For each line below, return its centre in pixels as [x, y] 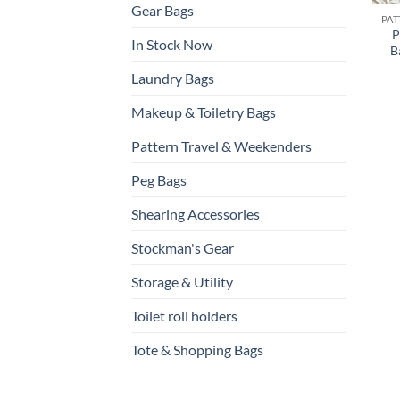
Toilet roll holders [184, 315]
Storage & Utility [182, 281]
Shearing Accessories [196, 213]
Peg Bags [159, 179]
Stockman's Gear [183, 247]
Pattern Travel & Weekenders [221, 146]
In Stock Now [172, 44]
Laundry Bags [173, 78]
